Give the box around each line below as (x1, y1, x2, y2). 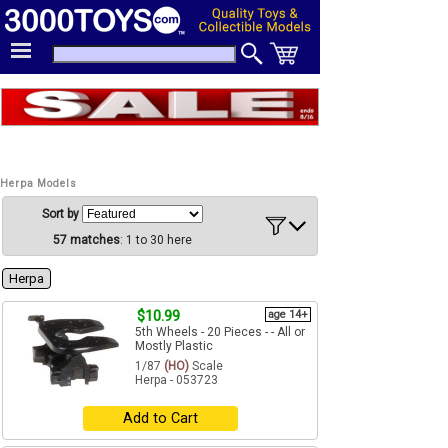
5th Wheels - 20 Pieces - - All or (135, 325, 305, 340)
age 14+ (268, 308, 308, 322)
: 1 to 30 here (119, 233, 192, 248)
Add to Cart (122, 410, 198, 428)
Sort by (41, 207, 82, 222)
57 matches (52, 233, 120, 248)
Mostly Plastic (135, 339, 213, 354)
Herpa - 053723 (135, 373, 218, 388)
